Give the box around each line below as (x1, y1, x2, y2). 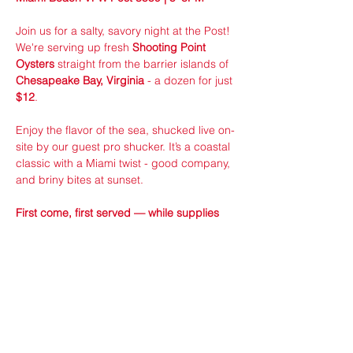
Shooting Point (132, 39, 209, 54)
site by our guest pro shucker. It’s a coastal (16, 139, 233, 154)
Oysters (16, 56, 54, 71)
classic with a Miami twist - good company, (16, 155, 233, 170)
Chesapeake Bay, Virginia (16, 72, 144, 87)
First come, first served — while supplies (16, 205, 222, 220)
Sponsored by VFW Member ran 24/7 (16, 255, 207, 269)
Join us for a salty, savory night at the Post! (16, 23, 233, 38)
